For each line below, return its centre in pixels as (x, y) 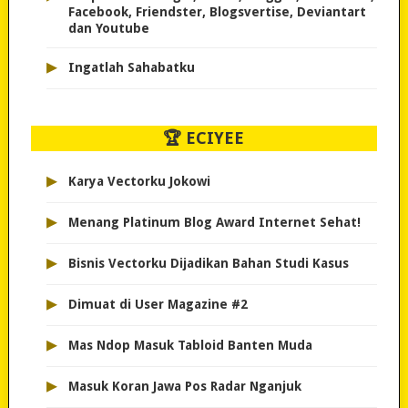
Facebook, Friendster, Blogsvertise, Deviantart (217, 12)
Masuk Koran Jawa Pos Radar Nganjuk (184, 387)
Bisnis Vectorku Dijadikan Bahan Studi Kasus (208, 264)
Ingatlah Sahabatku (131, 68)
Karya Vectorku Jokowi (139, 182)
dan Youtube (108, 29)
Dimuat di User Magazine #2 (158, 305)
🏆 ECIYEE (204, 138)
